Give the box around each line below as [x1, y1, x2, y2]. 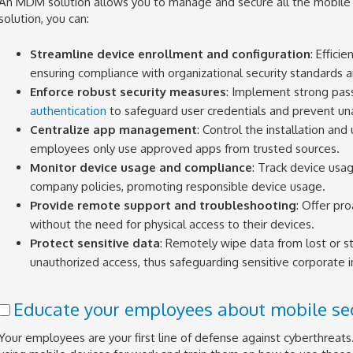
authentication [29, 102, 106, 118]
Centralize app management [29, 121, 197, 137]
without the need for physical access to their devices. [29, 216, 314, 232]
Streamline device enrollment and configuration [29, 46, 310, 61]
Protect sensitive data [29, 235, 160, 251]
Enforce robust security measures [29, 84, 226, 99]
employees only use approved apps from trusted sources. [29, 140, 340, 156]
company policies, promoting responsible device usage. [29, 178, 325, 194]
